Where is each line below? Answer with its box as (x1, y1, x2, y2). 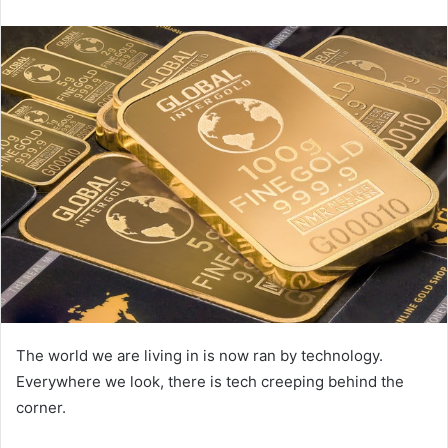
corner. (16, 397, 66, 417)
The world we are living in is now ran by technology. (16, 345, 383, 365)
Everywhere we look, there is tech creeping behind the (16, 371, 404, 391)
